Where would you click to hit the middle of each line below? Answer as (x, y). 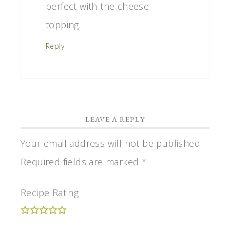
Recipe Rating (50, 193)
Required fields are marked (81, 162)
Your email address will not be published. (111, 143)
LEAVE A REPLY (115, 119)
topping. (63, 25)
